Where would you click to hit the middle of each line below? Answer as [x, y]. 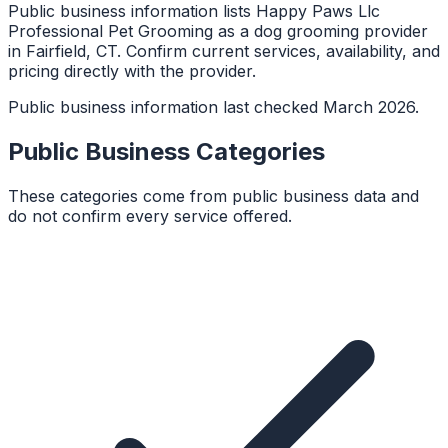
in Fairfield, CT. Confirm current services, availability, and [224, 50]
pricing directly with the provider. [132, 70]
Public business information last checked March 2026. [213, 106]
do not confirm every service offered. [150, 215]
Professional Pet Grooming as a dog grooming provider [218, 30]
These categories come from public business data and [213, 195]
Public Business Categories [166, 151]
